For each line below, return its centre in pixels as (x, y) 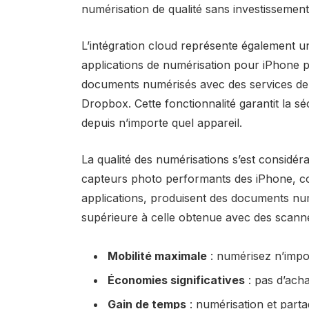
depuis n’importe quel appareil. (161, 122)
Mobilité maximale (157, 256)
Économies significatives (176, 280)
